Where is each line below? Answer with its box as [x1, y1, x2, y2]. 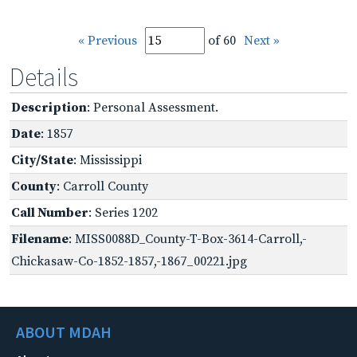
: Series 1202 [88, 204, 158, 221]
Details [10, 61, 78, 93]
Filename [11, 230, 69, 247]
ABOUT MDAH [16, 321, 112, 342]
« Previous [77, 32, 137, 49]
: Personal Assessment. [87, 99, 218, 116]
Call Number [11, 204, 88, 221]
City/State [11, 151, 73, 168]
